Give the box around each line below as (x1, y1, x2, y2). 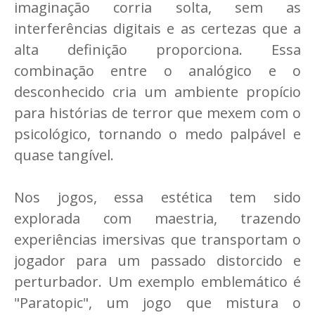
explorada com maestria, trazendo (14, 208, 301, 228)
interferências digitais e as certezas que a (14, 18, 301, 38)
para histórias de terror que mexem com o (14, 103, 301, 122)
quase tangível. (14, 145, 114, 165)
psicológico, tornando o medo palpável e (14, 124, 301, 143)
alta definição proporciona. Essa (14, 39, 301, 59)
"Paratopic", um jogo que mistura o (14, 292, 301, 312)
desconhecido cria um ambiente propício (14, 82, 301, 101)
